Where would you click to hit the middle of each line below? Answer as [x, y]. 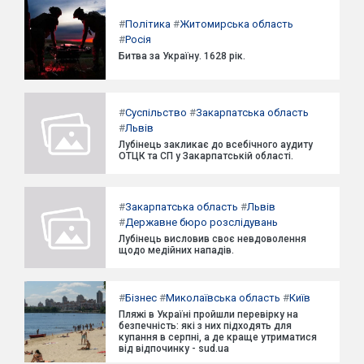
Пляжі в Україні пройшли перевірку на [208, 314]
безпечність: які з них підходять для [205, 325]
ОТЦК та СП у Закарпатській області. [206, 156]
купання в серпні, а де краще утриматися [218, 337]
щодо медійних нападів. [176, 250]
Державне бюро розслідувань [201, 222]
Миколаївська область [223, 297]
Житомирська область [236, 24]
